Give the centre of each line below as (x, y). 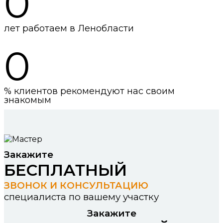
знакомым (28, 100)
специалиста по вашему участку (81, 197)
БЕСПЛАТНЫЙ (68, 170)
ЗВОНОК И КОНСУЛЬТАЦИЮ (76, 186)
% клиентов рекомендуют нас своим (89, 91)
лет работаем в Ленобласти (69, 29)
